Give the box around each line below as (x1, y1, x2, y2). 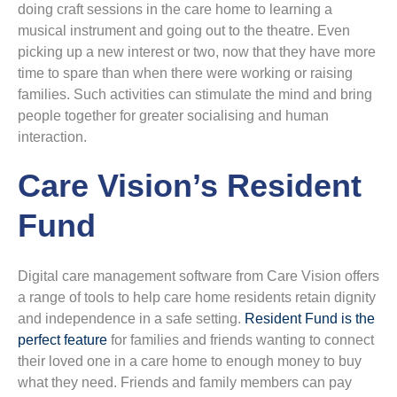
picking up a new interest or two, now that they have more (18, 44, 376, 59)
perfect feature (18, 332, 107, 347)
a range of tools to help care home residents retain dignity (18, 290, 376, 305)
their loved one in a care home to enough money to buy (18, 354, 362, 369)
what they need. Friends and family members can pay (18, 375, 352, 390)
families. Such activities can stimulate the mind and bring (18, 87, 372, 102)
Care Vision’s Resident (18, 167, 362, 204)
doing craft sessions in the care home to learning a (18, 2, 332, 17)
